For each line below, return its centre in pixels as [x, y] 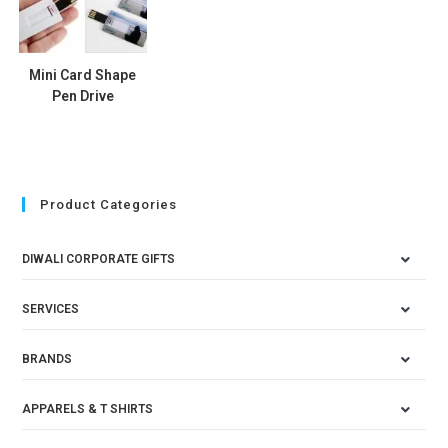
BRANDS [47, 358]
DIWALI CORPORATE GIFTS [99, 258]
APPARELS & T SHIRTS [88, 408]
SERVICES [51, 308]
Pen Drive [82, 96]
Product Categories [109, 204]
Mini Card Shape [83, 75]
